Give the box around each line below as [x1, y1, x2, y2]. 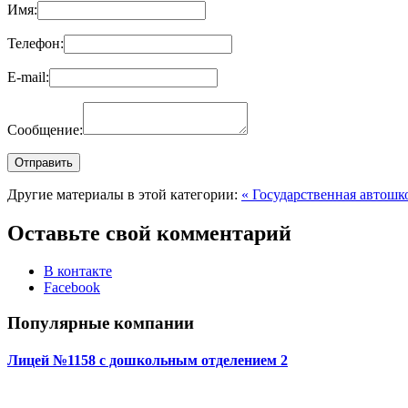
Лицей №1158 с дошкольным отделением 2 [7, 352, 288, 369]
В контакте [44, 263, 112, 280]
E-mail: [7, 68, 49, 85]
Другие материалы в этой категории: [7, 186, 238, 202]
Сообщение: [7, 121, 83, 138]
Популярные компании [7, 313, 194, 333]
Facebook [44, 280, 100, 296]
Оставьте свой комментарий [7, 220, 291, 245]
